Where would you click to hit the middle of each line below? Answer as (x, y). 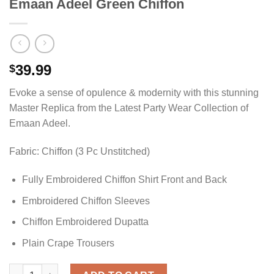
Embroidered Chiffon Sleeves (86, 201)
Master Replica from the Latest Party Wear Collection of (129, 108)
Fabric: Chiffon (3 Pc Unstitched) (80, 152)
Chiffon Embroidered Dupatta (85, 222)
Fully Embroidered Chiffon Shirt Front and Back (124, 180)
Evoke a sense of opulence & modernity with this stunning (134, 93)
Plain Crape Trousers (68, 243)
